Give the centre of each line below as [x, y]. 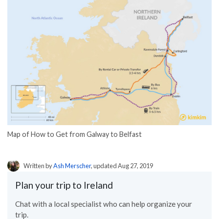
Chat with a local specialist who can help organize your [104, 204]
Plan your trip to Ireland [64, 185]
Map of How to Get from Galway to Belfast [75, 134]
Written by [38, 166]
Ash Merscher [72, 166]
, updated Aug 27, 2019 [122, 166]
